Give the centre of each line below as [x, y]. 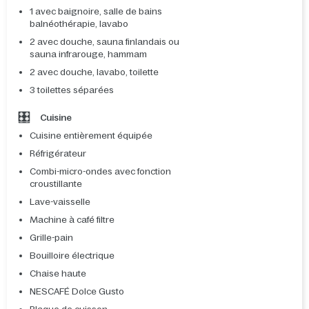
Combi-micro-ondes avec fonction [100, 172]
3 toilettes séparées [72, 90]
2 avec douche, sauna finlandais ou [104, 42]
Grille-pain [51, 238]
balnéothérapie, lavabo [79, 24]
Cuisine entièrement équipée [91, 136]
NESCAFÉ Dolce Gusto [77, 292]
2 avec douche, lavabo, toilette [94, 72]
